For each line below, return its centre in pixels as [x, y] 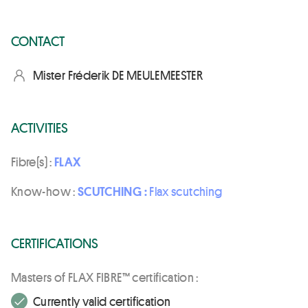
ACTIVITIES [40, 127]
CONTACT [38, 40]
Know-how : [44, 191]
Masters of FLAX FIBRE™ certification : [105, 277]
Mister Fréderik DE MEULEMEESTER [118, 75]
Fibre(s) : [33, 161]
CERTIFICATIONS [55, 242]
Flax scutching [186, 191]
